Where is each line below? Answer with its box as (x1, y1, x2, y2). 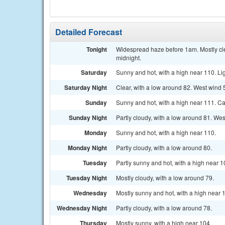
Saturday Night (64, 83, 107, 92)
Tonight (86, 45, 107, 54)
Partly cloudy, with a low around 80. (116, 143, 212, 152)
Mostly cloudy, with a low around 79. (116, 173, 214, 182)
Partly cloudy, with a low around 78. (116, 203, 212, 212)
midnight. (116, 53, 141, 62)
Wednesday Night (57, 203, 107, 212)
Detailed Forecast (55, 26, 122, 38)
